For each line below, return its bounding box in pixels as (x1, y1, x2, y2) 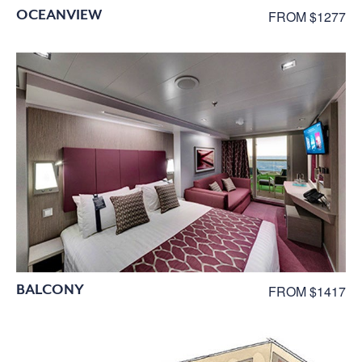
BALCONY (16, 280, 84, 297)
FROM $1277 (268, 6, 346, 26)
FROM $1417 (268, 281, 346, 301)
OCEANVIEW (16, 6, 102, 23)
